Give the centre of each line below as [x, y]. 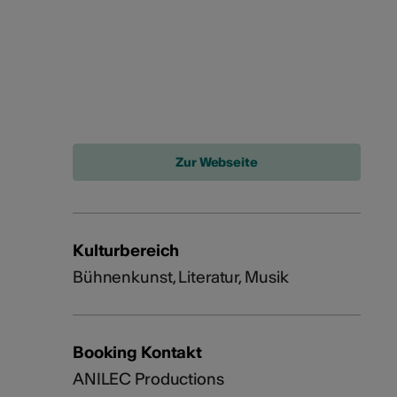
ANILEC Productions [148, 379]
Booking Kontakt [137, 353]
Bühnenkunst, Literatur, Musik [180, 277]
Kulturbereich [126, 251]
